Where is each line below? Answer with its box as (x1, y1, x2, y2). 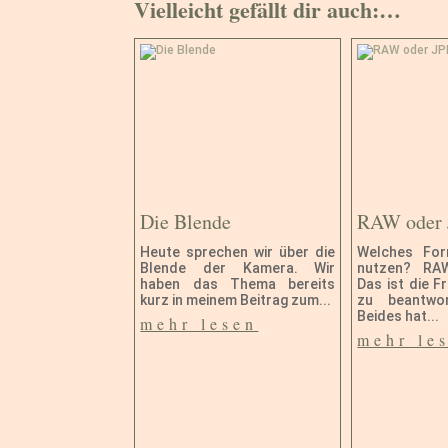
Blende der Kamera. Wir (140, 260, 336, 277)
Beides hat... (357, 308, 440, 325)
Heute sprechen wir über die (140, 244, 336, 261)
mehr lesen (140, 313, 259, 335)
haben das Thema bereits (140, 276, 336, 293)
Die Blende (140, 208, 232, 236)
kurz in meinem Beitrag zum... (140, 292, 332, 309)
